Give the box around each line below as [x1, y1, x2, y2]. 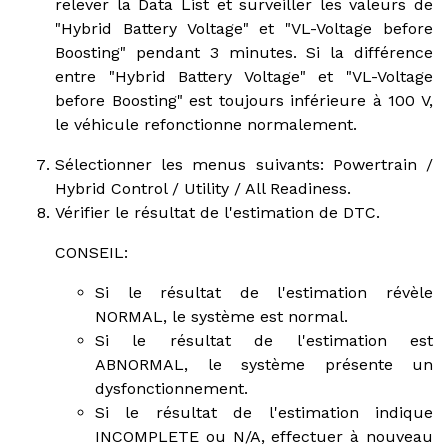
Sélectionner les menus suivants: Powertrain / [55, 154, 433, 174]
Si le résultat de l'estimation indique [95, 402, 433, 422]
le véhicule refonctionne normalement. [55, 114, 357, 134]
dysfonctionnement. [95, 378, 248, 398]
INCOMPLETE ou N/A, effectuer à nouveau [95, 426, 433, 446]
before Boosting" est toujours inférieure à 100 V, [55, 90, 433, 110]
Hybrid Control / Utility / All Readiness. [55, 178, 351, 198]
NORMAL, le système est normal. [95, 306, 348, 326]
